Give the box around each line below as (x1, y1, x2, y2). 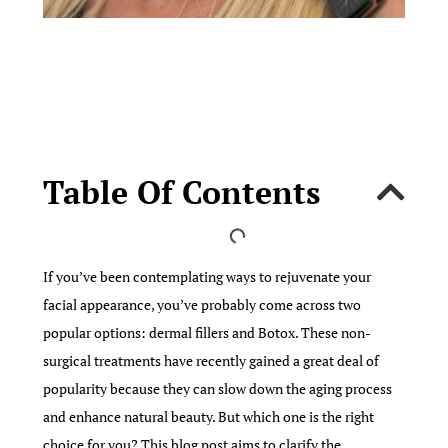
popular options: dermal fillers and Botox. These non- (43, 322, 372, 342)
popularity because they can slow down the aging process (43, 378, 393, 398)
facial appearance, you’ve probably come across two (43, 294, 362, 314)
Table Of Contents (43, 170, 321, 213)
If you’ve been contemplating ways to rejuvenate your (43, 266, 372, 286)
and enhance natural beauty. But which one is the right (43, 406, 375, 426)
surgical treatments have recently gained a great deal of (43, 350, 380, 370)
